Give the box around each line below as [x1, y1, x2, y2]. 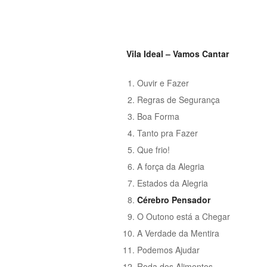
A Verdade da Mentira [137, 226, 220, 239]
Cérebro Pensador [137, 193, 211, 206]
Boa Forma [137, 110, 180, 122]
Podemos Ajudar [137, 243, 200, 256]
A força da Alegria [137, 160, 205, 172]
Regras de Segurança [137, 93, 221, 105]
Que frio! [137, 143, 170, 156]
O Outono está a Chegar [137, 210, 231, 222]
